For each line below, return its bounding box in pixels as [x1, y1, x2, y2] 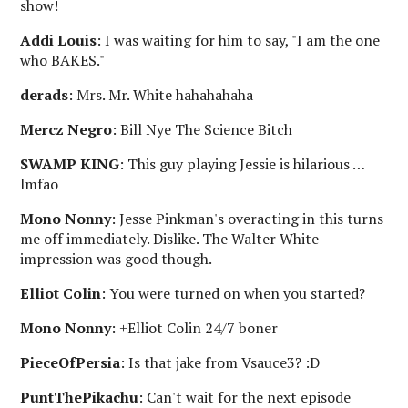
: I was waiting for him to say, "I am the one [97, 29, 381, 50]
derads [20, 84, 69, 105]
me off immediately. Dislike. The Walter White [20, 228, 320, 249]
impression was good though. [20, 248, 213, 269]
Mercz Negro [20, 118, 113, 139]
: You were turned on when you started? [101, 282, 366, 303]
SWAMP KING [20, 153, 120, 174]
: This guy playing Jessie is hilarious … [119, 153, 366, 174]
